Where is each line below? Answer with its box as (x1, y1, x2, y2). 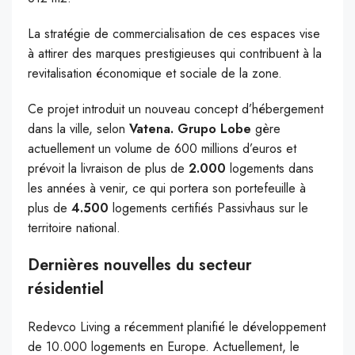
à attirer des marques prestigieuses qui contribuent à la (28, 44, 322, 63)
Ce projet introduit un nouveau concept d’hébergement (28, 100, 323, 119)
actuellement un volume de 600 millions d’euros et (28, 139, 296, 158)
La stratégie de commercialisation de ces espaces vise (28, 25, 320, 44)
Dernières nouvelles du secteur (28, 254, 252, 277)
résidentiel (28, 277, 104, 301)
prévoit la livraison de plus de (28, 159, 189, 178)
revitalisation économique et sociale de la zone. (28, 64, 282, 83)
